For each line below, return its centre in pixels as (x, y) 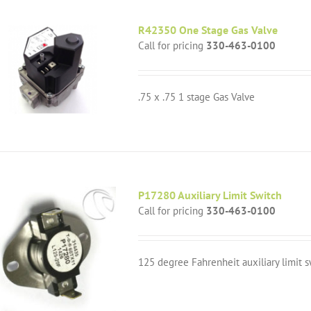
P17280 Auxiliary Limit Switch (210, 195)
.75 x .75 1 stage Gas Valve (197, 97)
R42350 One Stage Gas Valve (208, 30)
